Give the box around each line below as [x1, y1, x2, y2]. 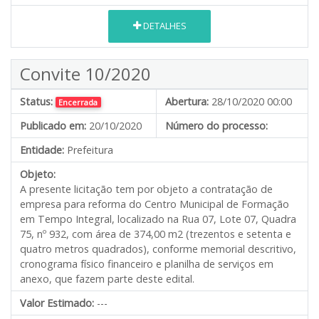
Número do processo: [165, 118, 268, 132]
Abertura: [165, 94, 209, 108]
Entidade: [20, 142, 64, 157]
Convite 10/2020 [20, 61, 151, 85]
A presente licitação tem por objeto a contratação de [20, 182, 273, 196]
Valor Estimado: [20, 296, 94, 310]
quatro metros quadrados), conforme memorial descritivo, [20, 241, 296, 256]
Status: [20, 94, 53, 108]
